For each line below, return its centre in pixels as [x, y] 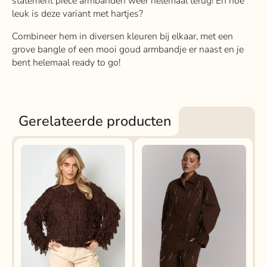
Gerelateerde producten [95, 121]
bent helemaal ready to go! [66, 63]
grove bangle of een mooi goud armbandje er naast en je [128, 50]
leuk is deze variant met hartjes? [77, 14]
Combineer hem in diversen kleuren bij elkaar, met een [122, 37]
